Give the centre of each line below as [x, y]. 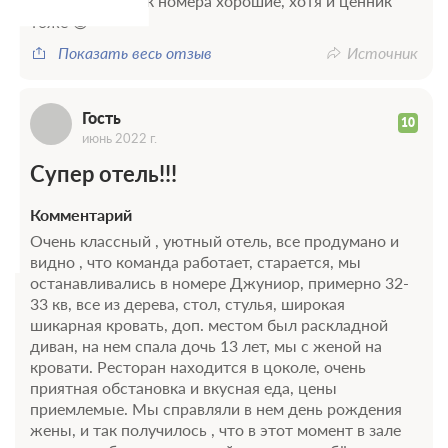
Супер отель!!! [103, 173]
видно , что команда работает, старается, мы [195, 261]
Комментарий [81, 214]
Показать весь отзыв [135, 52]
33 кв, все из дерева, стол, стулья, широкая [187, 303]
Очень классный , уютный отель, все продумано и [214, 240]
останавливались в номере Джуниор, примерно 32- [219, 282]
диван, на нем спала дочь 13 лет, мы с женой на [206, 345]
